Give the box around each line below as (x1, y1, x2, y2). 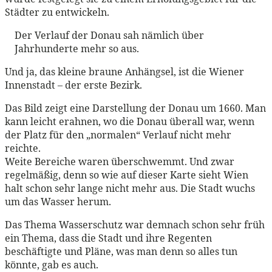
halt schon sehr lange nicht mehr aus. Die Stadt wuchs (5, 181, 255, 195)
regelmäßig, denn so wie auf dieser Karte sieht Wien (5, 168, 248, 182)
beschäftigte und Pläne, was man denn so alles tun (5, 244, 237, 258)
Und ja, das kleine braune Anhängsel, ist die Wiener (5, 64, 244, 78)
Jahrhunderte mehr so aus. (15, 41, 139, 55)
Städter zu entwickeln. (5, 5, 109, 19)
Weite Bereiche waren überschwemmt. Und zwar (5, 154, 234, 168)
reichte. (5, 141, 41, 155)
